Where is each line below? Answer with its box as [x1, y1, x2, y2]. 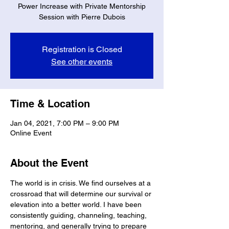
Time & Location [10, 97, 90, 110]
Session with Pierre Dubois [38, 12, 125, 21]
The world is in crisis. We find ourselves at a [10, 178, 153, 187]
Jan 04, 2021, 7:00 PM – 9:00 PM [10, 119, 119, 127]
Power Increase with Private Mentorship [18, 2, 146, 10]
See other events [51, 56, 112, 66]
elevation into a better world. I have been [10, 200, 144, 209]
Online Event [10, 128, 52, 137]
